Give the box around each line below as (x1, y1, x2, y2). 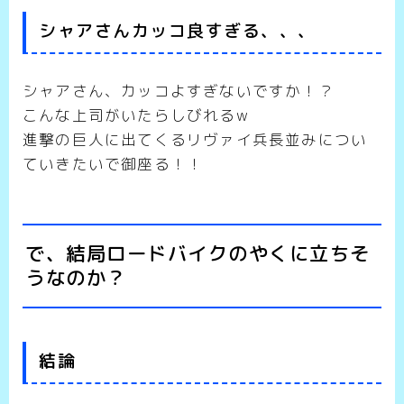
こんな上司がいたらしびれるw (23, 105, 249, 126)
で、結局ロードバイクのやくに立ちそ (25, 240, 371, 268)
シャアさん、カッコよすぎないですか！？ (23, 80, 335, 102)
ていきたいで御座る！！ (23, 153, 204, 175)
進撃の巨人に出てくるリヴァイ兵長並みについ (23, 129, 368, 151)
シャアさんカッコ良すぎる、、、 (39, 19, 317, 43)
